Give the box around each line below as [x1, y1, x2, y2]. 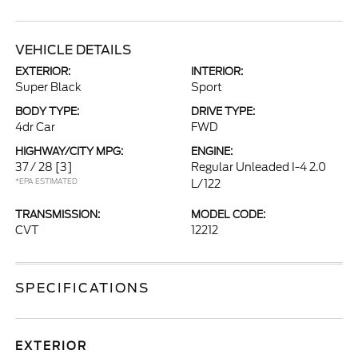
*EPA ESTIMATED [15, 177, 78, 185]
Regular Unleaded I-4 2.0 [191, 161, 326, 173]
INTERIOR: [191, 66, 243, 78]
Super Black [15, 81, 82, 93]
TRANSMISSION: [15, 209, 101, 221]
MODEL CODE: [191, 209, 265, 221]
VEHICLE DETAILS [15, 42, 132, 58]
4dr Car [15, 121, 56, 133]
